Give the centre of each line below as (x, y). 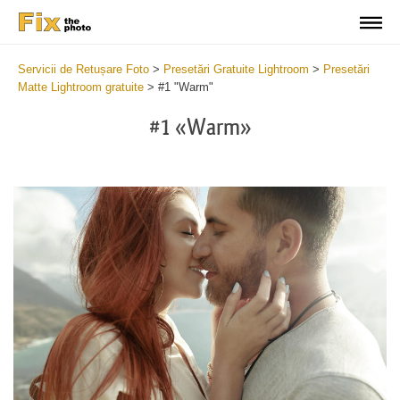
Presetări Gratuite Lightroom (236, 69)
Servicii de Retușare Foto (83, 69)
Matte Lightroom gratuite (81, 87)
